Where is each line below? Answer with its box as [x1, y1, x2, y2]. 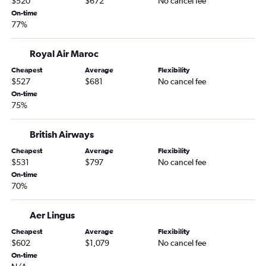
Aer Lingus [30, 210, 75, 221]
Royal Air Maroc [30, 48, 99, 59]
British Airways [30, 129, 94, 140]
